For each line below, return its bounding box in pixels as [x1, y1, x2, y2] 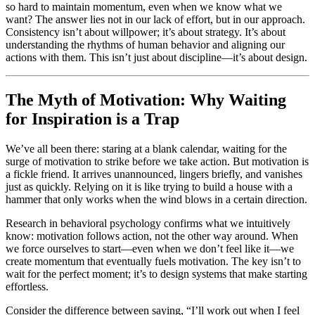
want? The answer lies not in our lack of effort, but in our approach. [6, 13, 305, 25]
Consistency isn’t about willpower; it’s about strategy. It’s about [6, 25, 285, 38]
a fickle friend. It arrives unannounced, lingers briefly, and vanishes [6, 167, 302, 180]
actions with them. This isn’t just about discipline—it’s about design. [6, 51, 307, 63]
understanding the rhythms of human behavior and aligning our [6, 38, 285, 51]
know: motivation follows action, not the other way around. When [6, 229, 298, 242]
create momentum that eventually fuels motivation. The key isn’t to [6, 255, 301, 267]
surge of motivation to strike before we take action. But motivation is [6, 155, 309, 167]
